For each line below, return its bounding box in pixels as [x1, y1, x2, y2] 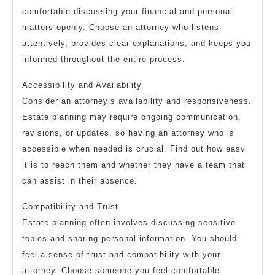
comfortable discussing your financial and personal [22, 7, 233, 17]
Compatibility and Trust [22, 202, 118, 212]
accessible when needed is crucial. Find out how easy [22, 144, 246, 154]
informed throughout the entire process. [22, 55, 185, 64]
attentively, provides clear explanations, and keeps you [22, 39, 251, 48]
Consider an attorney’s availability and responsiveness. [22, 96, 252, 106]
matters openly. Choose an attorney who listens [22, 23, 219, 33]
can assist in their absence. [22, 176, 137, 186]
